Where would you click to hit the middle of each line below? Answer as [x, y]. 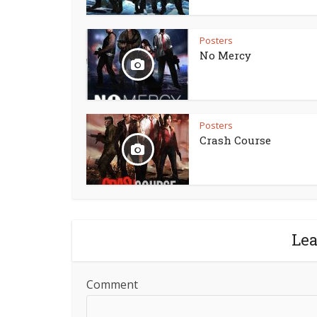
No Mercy [225, 56]
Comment [112, 285]
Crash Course [235, 140]
